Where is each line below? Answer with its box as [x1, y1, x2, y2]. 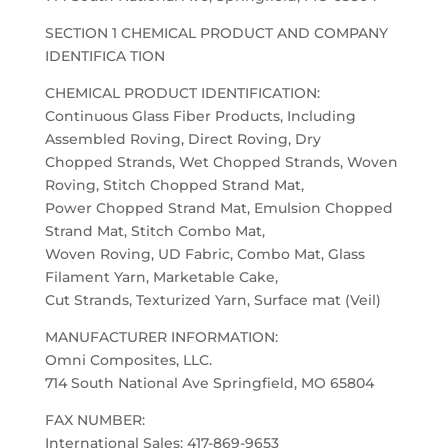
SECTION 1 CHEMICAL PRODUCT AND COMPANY [44, 24, 388, 42]
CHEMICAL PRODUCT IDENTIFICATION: [44, 84, 320, 102]
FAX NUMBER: [44, 411, 145, 429]
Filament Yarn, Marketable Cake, [44, 268, 278, 286]
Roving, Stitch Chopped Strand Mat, [44, 176, 304, 194]
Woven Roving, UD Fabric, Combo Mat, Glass [44, 245, 365, 263]
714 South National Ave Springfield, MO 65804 [44, 374, 374, 392]
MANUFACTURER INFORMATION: [44, 328, 278, 346]
